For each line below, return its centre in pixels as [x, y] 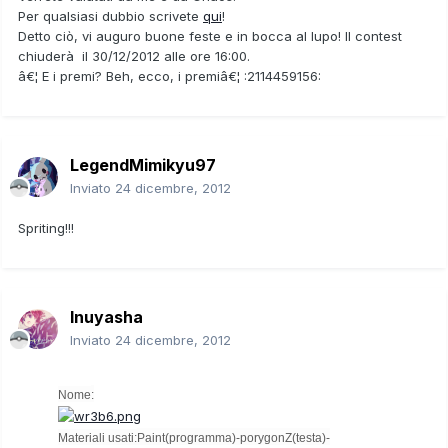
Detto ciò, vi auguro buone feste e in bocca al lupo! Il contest [210, 35]
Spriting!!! [46, 227]
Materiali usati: [97, 438]
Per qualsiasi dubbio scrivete [110, 15]
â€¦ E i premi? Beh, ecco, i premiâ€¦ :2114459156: [169, 75]
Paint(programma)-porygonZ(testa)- [233, 438]
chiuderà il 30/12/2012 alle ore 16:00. [134, 55]
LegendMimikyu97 [143, 164]
